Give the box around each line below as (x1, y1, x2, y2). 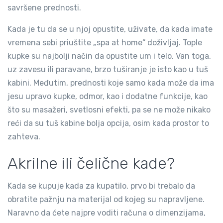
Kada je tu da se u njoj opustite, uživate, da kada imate (7, 24, 213, 34)
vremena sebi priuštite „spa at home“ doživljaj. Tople (7, 38, 202, 47)
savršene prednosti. (7, 3, 81, 12)
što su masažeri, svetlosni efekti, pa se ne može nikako (7, 105, 211, 114)
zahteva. (7, 132, 40, 141)
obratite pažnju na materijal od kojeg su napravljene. (7, 195, 205, 204)
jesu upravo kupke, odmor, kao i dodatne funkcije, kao (7, 92, 208, 101)
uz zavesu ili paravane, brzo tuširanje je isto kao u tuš (7, 65, 208, 74)
